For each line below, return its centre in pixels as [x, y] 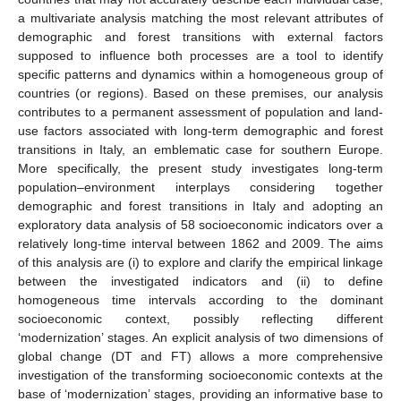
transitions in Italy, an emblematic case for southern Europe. [200, 149]
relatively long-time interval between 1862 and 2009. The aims [200, 243]
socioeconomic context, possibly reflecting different [200, 318]
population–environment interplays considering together [200, 187]
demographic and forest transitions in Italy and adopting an [200, 205]
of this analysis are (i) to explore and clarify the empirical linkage [200, 262]
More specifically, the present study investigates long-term [200, 168]
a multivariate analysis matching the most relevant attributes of [200, 17]
